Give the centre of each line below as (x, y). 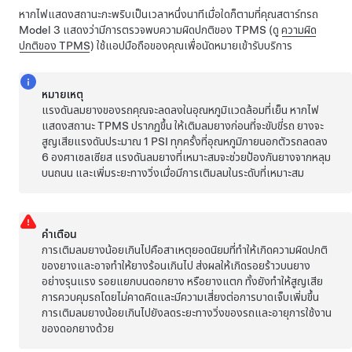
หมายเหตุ (63, 95)
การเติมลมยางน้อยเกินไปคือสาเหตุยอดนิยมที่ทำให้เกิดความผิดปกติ (185, 250)
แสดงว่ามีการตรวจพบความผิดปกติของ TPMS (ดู (171, 30)
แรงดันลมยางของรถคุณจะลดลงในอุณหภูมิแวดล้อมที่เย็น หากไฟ (181, 110)
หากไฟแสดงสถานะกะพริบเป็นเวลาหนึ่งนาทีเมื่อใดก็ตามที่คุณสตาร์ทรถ (169, 15)
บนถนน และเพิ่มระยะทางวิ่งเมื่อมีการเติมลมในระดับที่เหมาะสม (173, 173)
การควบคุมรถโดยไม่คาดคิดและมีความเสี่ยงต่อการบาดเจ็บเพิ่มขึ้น (181, 297)
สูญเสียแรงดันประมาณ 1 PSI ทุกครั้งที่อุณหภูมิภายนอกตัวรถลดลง (185, 142)
